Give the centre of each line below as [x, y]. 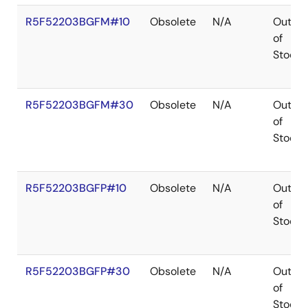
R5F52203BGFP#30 [78, 271]
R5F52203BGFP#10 [76, 188]
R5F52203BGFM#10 [78, 22]
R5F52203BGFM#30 [79, 105]
